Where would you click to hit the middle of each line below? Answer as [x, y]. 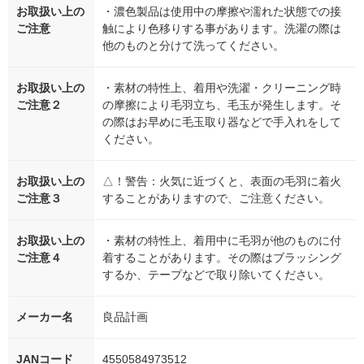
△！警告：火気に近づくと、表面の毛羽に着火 [222, 182]
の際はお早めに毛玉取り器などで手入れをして [222, 122]
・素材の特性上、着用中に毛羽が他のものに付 [222, 241]
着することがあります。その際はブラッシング [222, 258]
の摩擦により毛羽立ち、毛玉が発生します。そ [222, 105]
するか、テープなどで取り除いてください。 [216, 275]
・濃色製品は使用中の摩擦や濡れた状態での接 [222, 12]
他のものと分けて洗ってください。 [193, 46]
